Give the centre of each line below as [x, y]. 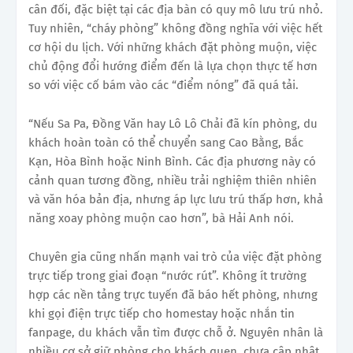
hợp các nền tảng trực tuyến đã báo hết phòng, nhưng [173, 295]
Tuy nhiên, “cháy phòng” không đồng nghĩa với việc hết [175, 29]
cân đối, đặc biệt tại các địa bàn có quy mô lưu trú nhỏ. [176, 10]
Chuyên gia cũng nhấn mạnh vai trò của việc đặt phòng [175, 257]
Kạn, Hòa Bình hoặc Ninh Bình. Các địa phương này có [172, 162]
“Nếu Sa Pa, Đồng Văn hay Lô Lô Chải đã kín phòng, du [173, 124]
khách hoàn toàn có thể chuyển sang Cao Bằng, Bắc [166, 143]
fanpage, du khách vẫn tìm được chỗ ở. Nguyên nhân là [176, 333]
